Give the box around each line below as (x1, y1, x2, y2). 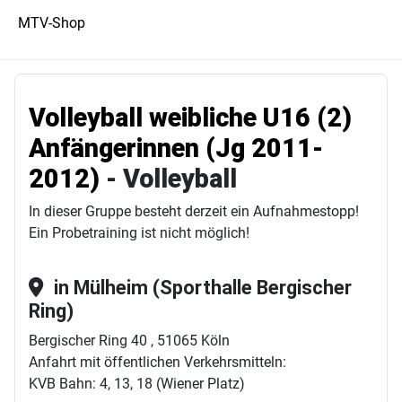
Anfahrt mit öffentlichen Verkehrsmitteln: (29, 354, 286, 371)
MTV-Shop (18, 14, 85, 31)
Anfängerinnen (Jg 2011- (29, 133, 323, 163)
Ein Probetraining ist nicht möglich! (29, 224, 249, 241)
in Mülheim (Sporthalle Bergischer (54, 276, 352, 299)
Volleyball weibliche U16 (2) (29, 102, 352, 133)
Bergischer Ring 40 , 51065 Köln (29, 332, 230, 349)
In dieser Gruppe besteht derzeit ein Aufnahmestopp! (29, 203, 359, 220)
